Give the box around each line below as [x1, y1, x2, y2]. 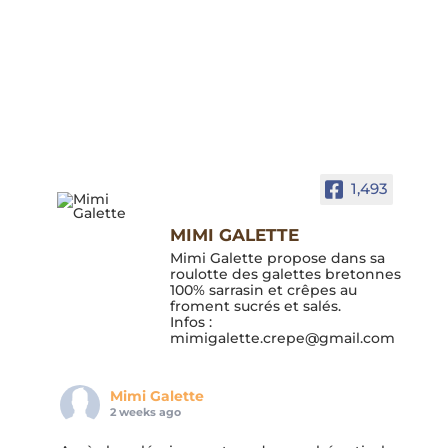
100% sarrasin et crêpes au [169, 280, 357, 299]
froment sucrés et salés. [169, 296, 341, 315]
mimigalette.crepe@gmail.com [169, 328, 395, 347]
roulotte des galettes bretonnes [169, 264, 401, 283]
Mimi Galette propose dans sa [169, 248, 385, 267]
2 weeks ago [109, 404, 181, 419]
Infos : [169, 312, 212, 331]
